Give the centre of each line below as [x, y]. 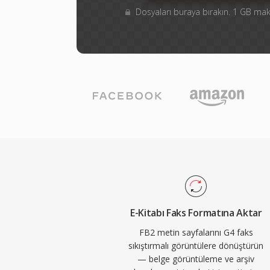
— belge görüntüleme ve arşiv [196, 259]
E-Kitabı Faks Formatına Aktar [196, 213]
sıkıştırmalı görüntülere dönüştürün [196, 246]
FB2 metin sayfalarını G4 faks [196, 232]
